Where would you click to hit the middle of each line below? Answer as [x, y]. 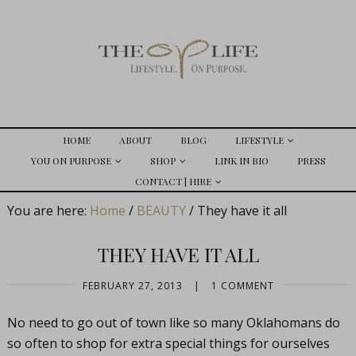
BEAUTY [161, 211]
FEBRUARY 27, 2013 [132, 286]
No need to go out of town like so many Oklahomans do [173, 323]
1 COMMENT [242, 286]
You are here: [48, 211]
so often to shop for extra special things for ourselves [168, 343]
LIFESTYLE [259, 140]
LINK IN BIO [241, 161]
